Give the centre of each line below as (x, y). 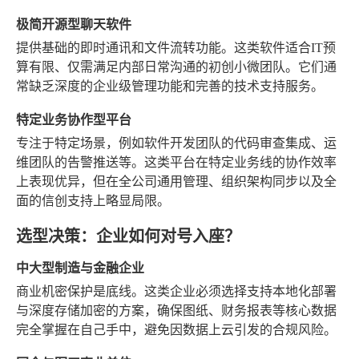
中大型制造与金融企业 (80, 267)
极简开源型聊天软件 (74, 23)
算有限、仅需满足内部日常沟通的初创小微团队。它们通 (176, 67)
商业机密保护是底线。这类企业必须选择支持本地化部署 (176, 291)
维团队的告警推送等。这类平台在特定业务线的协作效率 (176, 162)
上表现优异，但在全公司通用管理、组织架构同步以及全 (176, 181)
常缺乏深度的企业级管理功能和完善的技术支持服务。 (170, 86)
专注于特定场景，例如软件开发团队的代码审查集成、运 (176, 143)
